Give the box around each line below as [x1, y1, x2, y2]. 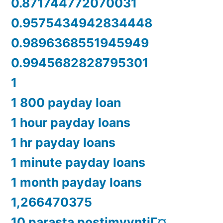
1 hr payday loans [11, 135, 115, 150]
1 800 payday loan [11, 95, 121, 111]
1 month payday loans [11, 175, 142, 190]
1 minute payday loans [11, 155, 145, 170]
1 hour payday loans [11, 115, 130, 130]
